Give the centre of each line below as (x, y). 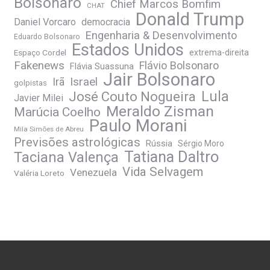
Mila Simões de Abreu (49, 129)
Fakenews (39, 66)
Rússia (159, 143)
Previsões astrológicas (77, 142)
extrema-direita (219, 52)
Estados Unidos (128, 50)
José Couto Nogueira (132, 96)
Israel (84, 82)
